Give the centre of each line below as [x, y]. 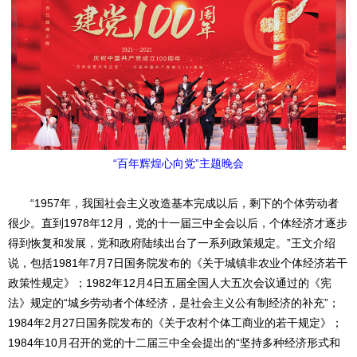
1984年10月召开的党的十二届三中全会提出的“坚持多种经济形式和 [174, 343]
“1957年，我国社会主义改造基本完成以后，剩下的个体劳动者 [173, 204]
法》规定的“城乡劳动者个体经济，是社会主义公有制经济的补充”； [174, 303]
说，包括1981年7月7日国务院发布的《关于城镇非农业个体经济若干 [178, 263]
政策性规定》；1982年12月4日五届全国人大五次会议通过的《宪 [170, 283]
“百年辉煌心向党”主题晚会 [178, 164]
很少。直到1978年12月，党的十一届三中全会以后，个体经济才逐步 [178, 224]
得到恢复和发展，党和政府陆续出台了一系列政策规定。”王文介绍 [172, 243]
